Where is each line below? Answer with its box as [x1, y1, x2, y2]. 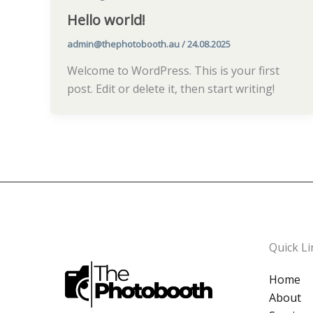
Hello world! [67, 10, 145, 30]
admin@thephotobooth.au [67, 38, 182, 51]
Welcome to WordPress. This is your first [67, 63, 279, 79]
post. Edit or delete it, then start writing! [67, 81, 275, 97]
